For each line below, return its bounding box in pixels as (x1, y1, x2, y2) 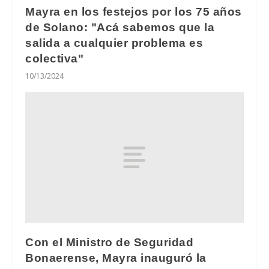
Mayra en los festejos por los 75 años (25, 5, 242, 19)
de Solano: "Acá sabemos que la (25, 21, 215, 34)
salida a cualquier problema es (25, 37, 204, 50)
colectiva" (25, 52, 84, 65)
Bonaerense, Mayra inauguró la (25, 251, 207, 264)
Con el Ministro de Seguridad (25, 235, 194, 249)
